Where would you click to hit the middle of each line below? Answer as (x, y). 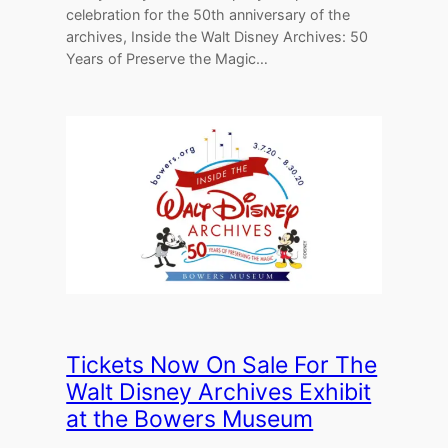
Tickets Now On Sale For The (222, 365)
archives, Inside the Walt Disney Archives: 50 (217, 37)
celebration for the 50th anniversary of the (208, 15)
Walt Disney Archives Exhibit (219, 392)
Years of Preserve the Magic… (167, 59)
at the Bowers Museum (190, 419)
